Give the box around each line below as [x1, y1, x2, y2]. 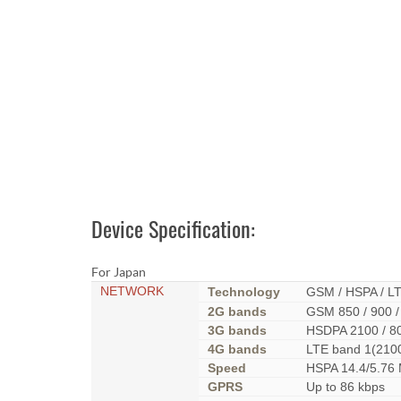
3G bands [208, 323, 267, 337]
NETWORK [100, 284, 164, 298]
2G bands [208, 304, 267, 319]
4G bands [208, 342, 267, 356]
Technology [208, 285, 280, 299]
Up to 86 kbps [306, 380, 385, 394]
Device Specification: [91, 212, 255, 244]
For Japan [91, 264, 146, 279]
